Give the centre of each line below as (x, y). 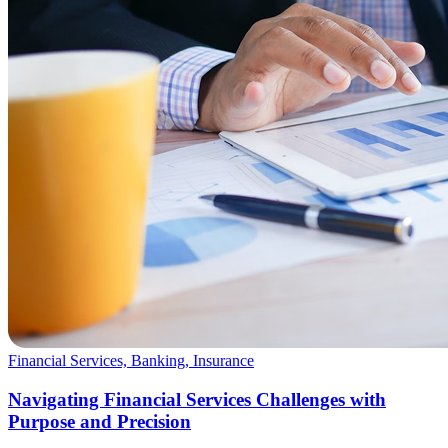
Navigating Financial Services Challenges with (197, 399)
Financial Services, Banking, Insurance (131, 361)
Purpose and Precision (99, 421)
